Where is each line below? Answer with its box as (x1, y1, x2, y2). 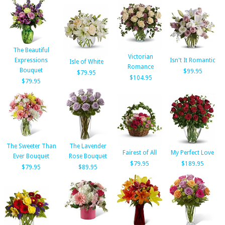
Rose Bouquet (68, 153, 107, 160)
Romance (128, 63, 154, 70)
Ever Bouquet (13, 153, 49, 160)
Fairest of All (123, 149, 157, 156)
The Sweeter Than (6, 143, 56, 150)
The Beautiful (13, 47, 49, 54)
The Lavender (69, 143, 106, 150)
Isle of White (69, 58, 103, 65)
